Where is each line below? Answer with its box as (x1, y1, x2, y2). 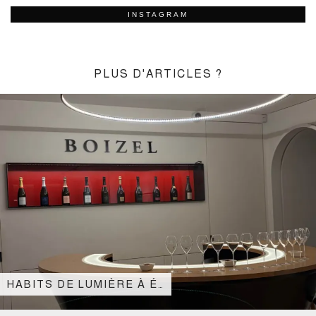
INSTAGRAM (128, 11, 188, 19)
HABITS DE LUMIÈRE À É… (7, 278, 164, 291)
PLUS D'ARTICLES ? (93, 68, 223, 80)
